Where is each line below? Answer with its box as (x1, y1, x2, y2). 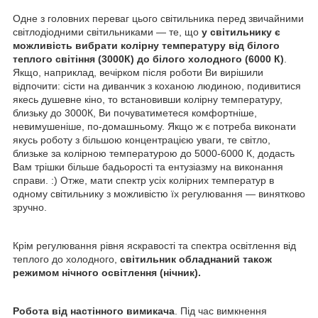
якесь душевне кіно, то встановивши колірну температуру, (13, 93, 283, 105)
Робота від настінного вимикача (13, 305, 175, 317)
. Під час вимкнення (175, 305, 267, 317)
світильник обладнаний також (117, 253, 272, 265)
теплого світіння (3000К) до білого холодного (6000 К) (13, 53, 284, 65)
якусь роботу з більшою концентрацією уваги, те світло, (13, 133, 270, 146)
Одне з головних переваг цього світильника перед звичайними (13, 12, 304, 24)
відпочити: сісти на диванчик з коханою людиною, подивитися (13, 79, 301, 92)
